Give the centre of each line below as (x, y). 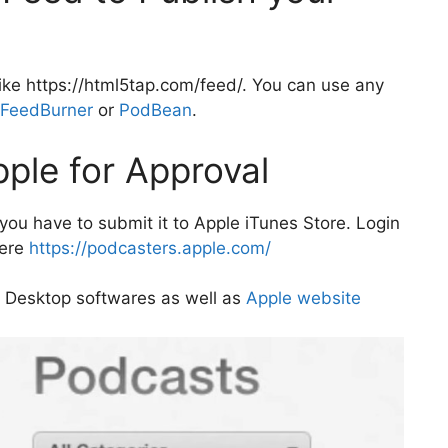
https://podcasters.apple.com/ (150, 247)
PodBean (155, 110)
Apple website (303, 298)
